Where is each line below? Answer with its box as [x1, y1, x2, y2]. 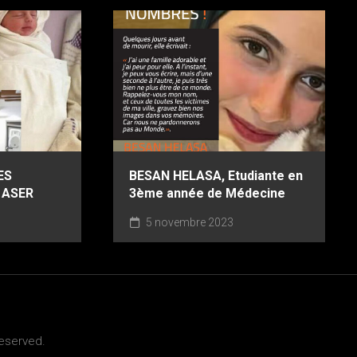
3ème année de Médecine [129, 186, 285, 202]
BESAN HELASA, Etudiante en [129, 168, 303, 184]
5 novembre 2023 [143, 216, 233, 229]
